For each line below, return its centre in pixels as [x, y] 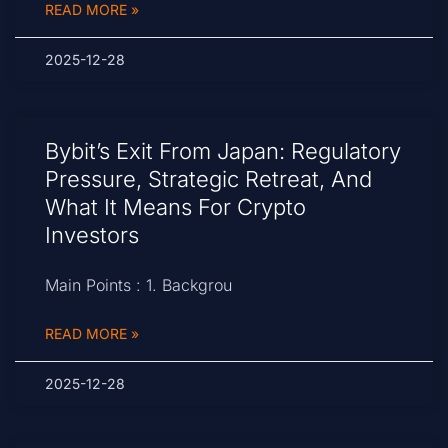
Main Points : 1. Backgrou [138, 285]
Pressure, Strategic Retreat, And [208, 179]
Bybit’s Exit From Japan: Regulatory [223, 151]
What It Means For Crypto [175, 207]
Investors [92, 235]
